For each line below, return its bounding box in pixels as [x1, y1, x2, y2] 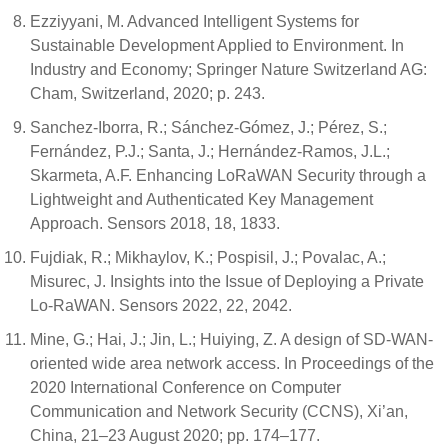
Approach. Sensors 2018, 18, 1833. [30, 215, 280, 232]
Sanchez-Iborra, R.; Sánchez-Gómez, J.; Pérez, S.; [30, 119, 387, 136]
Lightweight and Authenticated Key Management [30, 191, 373, 208]
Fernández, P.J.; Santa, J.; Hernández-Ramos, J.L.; [30, 143, 390, 160]
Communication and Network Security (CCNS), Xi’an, [30, 403, 408, 420]
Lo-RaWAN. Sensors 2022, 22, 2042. [30, 297, 292, 314]
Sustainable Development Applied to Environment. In [30, 37, 404, 54]
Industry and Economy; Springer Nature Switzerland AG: [30, 61, 427, 78]
